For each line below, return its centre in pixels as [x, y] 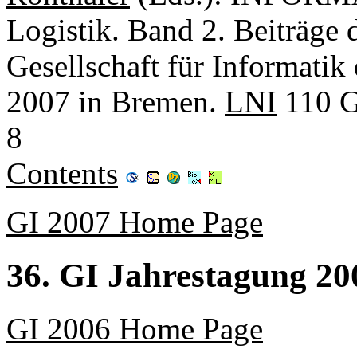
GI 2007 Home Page [135, 222]
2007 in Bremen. [116, 102]
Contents [62, 174]
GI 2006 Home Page [135, 328]
